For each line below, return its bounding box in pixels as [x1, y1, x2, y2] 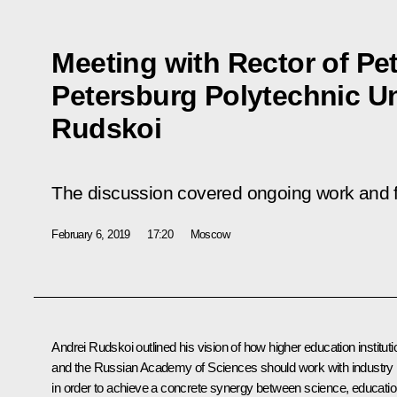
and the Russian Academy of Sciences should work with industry [51, 359, 393, 375]
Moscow [190, 227, 230, 241]
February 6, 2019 [51, 227, 130, 241]
